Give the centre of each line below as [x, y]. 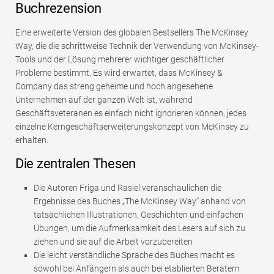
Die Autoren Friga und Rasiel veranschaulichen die [128, 188]
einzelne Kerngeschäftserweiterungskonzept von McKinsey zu [132, 127]
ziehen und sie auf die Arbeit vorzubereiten [113, 242]
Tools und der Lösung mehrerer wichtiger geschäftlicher [120, 60]
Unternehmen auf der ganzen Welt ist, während [104, 100]
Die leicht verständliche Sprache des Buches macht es [134, 255]
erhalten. [32, 140]
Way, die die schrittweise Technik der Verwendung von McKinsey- [137, 46]
